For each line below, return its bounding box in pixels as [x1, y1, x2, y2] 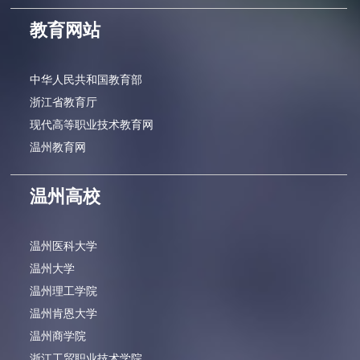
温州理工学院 [30, 284, 98, 297]
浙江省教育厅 [30, 96, 98, 108]
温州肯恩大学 [30, 307, 98, 320]
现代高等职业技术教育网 [30, 118, 154, 131]
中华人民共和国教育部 [30, 73, 143, 86]
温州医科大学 [30, 239, 98, 252]
